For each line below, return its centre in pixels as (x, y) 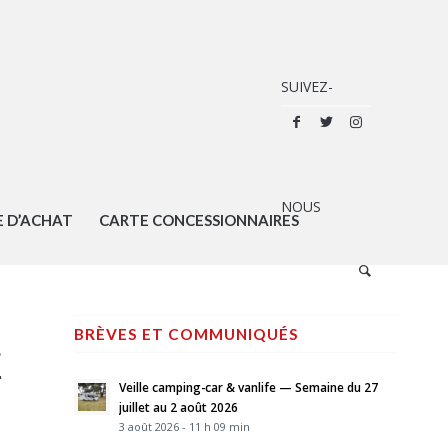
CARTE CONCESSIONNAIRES (198, 220)
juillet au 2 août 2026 (178, 407)
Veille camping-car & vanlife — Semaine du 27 (248, 387)
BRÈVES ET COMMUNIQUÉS (186, 334)
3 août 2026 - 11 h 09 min (184, 426)
